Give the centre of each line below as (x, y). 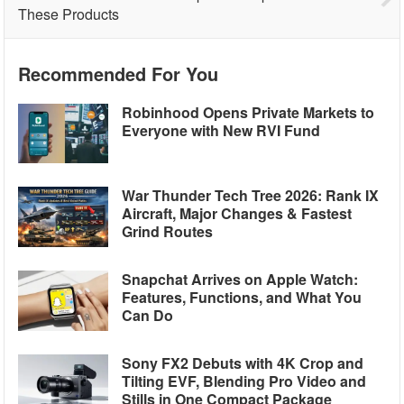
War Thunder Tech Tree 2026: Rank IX (251, 196)
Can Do (148, 316)
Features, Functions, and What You (242, 298)
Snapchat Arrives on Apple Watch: (240, 280)
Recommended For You (119, 73)
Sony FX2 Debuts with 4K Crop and (243, 363)
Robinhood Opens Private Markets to (248, 112)
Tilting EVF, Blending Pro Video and (244, 381)
